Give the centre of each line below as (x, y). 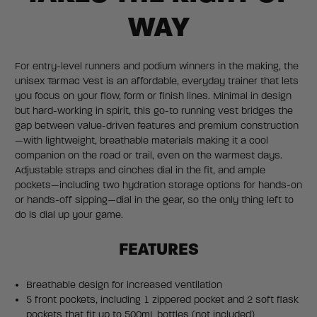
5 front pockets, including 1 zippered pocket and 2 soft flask (163, 300)
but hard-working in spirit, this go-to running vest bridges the (154, 111)
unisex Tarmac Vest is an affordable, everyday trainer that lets (157, 81)
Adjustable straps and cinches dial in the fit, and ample (140, 171)
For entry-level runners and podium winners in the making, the (157, 67)
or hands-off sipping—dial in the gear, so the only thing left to (154, 200)
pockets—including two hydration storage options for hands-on (158, 185)
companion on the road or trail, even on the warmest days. (149, 156)
